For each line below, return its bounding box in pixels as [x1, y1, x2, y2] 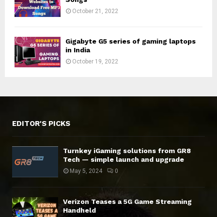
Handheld [63, 206, 96, 214]
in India [65, 46, 90, 54]
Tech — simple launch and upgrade [63, 155, 184, 164]
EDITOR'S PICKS [12, 119, 70, 128]
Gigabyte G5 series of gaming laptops [65, 37, 196, 46]
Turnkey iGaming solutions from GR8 [63, 147, 191, 155]
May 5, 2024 [70, 168, 102, 175]
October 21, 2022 [72, 7, 118, 15]
